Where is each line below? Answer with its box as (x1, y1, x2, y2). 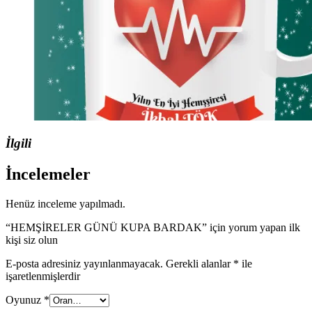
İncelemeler (6, 165, 91, 184)
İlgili (6, 136, 31, 151)
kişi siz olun (6, 234, 58, 247)
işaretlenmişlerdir (6, 270, 80, 283)
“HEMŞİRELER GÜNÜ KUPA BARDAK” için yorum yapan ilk (6, 221, 300, 234)
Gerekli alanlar (166, 258, 233, 270)
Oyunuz (6, 294, 44, 306)
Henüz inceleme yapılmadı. (6, 198, 125, 210)
